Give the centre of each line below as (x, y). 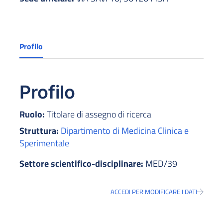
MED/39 (160, 164)
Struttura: (40, 131)
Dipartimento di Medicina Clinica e (125, 131)
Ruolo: (32, 114)
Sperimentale (44, 143)
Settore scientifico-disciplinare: (81, 164)
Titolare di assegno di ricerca (98, 114)
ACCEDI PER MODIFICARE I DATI (154, 192)
